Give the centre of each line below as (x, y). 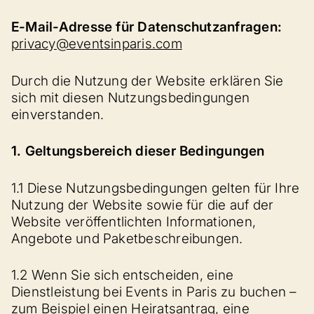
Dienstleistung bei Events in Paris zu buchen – (154, 292)
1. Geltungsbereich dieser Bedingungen (138, 151)
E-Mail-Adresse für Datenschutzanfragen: (147, 27)
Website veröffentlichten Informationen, (134, 221)
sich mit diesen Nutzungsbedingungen (131, 97)
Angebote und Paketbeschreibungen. (127, 238)
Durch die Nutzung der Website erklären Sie (148, 81)
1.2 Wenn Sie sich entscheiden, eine (123, 275)
